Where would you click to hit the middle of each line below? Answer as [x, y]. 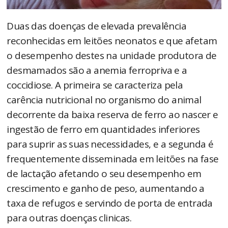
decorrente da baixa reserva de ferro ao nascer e [112, 115]
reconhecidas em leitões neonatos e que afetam [112, 41]
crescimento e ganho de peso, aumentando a [106, 189]
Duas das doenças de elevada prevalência [97, 26]
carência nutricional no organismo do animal [104, 100]
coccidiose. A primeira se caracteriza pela [95, 85]
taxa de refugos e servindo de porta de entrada [110, 203]
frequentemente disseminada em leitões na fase [113, 159]
